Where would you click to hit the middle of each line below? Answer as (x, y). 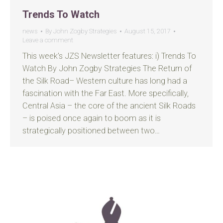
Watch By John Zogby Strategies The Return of (107, 68)
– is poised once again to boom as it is (92, 118)
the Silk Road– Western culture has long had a (105, 81)
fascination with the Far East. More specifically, (106, 93)
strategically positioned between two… (91, 131)
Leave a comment (48, 40)
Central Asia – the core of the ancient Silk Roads (109, 106)
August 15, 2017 (148, 31)
